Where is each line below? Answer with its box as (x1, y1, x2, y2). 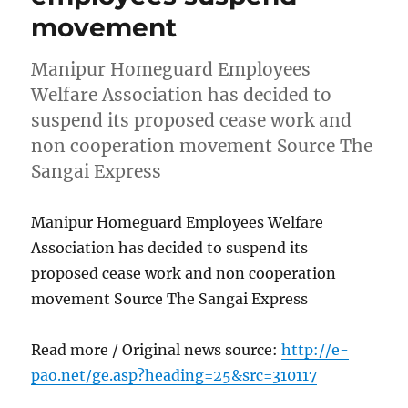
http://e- (281, 340, 350, 359)
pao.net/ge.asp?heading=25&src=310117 (31, 365, 318, 384)
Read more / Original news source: (31, 340, 282, 359)
